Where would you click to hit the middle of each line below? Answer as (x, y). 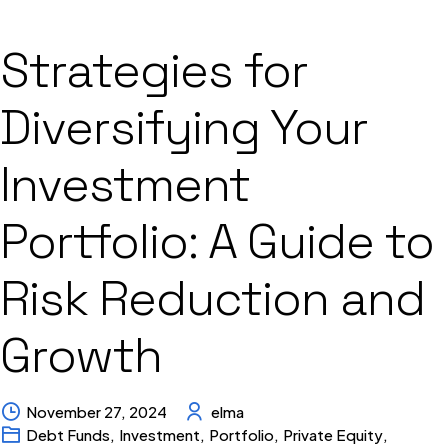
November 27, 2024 (97, 412)
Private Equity (332, 435)
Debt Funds (68, 435)
